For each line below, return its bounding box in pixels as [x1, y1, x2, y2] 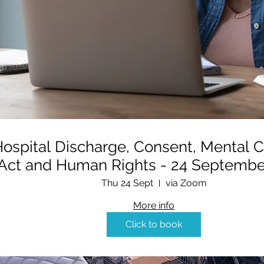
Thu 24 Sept [101, 177, 153, 189]
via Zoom [165, 177, 207, 189]
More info [133, 200, 174, 212]
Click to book [126, 219, 182, 230]
